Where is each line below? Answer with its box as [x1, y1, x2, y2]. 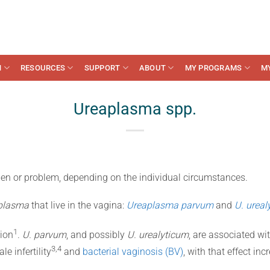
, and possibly [66, 228, 127, 240]
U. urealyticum [127, 228, 189, 240]
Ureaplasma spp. [74, 99, 196, 119]
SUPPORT [84, 63, 121, 72]
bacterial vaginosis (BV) [82, 246, 183, 258]
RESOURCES [20, 63, 66, 72]
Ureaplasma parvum [126, 199, 213, 211]
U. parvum [22, 228, 66, 240]
